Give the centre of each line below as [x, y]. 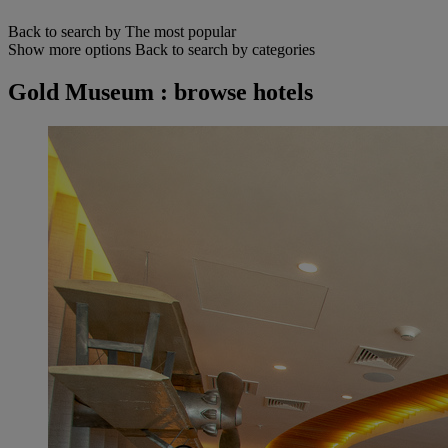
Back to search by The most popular [122, 31]
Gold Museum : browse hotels [160, 91]
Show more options [69, 49]
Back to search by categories [225, 49]
